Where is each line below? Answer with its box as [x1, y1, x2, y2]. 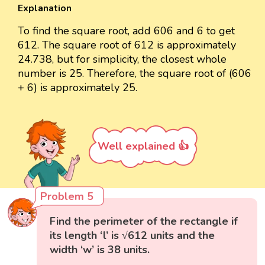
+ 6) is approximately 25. [18, 80, 137, 95]
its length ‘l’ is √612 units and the [50, 228, 215, 243]
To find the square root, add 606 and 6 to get [18, 24, 235, 38]
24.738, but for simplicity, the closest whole [18, 52, 227, 67]
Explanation [18, 2, 72, 15]
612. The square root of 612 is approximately [18, 38, 236, 53]
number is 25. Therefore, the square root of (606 [18, 66, 251, 81]
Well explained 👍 [98, 139, 189, 154]
